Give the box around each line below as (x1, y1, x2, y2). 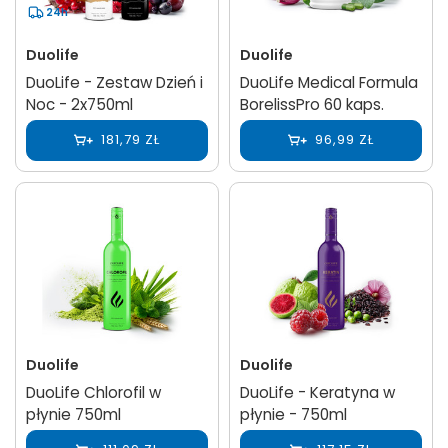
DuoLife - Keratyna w (240, 381, 395, 403)
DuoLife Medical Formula (240, 71, 418, 93)
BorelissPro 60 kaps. (240, 93, 384, 115)
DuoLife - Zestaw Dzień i (26, 71, 203, 93)
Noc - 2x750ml (26, 93, 133, 115)
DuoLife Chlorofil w (26, 381, 161, 403)
